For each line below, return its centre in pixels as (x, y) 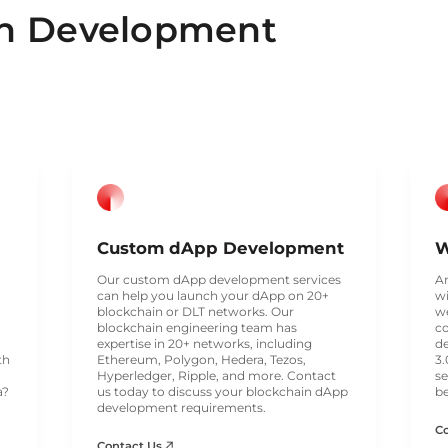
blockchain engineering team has (196, 327)
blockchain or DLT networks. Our (195, 311)
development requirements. (181, 407)
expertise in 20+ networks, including (204, 343)
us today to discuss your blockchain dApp (222, 391)
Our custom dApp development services (218, 279)
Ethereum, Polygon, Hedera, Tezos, (201, 359)
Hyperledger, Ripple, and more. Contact (216, 375)
